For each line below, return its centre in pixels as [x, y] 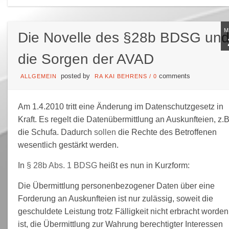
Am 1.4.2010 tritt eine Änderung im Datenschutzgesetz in [120, 106]
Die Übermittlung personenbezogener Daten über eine [116, 186]
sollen [105, 132]
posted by [75, 76]
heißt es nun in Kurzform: [143, 165]
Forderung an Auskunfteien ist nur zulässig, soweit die [115, 198]
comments [174, 76]
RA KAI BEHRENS [121, 76]
